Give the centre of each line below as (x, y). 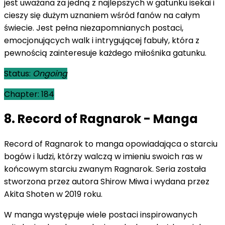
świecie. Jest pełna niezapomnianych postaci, (94, 28)
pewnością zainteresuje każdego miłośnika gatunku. (105, 53)
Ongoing (50, 73)
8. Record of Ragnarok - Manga (101, 119)
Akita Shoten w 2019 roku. (53, 194)
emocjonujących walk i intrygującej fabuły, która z (102, 40)
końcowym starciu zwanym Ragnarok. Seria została (105, 169)
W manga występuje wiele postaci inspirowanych (101, 215)
